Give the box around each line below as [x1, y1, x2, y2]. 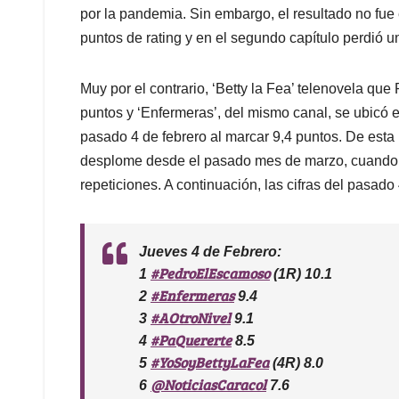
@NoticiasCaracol [151, 374, 266, 394]
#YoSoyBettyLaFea [151, 352, 269, 371]
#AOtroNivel [151, 307, 231, 327]
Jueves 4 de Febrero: [139, 243, 281, 259]
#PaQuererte [151, 330, 232, 349]
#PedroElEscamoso [151, 263, 270, 282]
